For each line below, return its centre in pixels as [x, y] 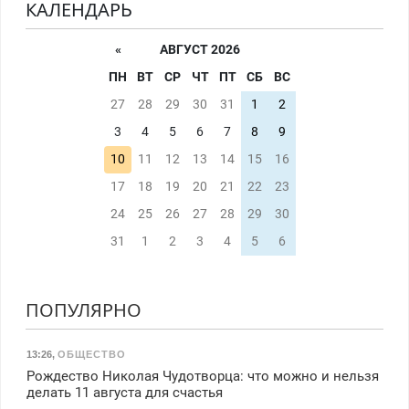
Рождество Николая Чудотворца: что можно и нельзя [202, 377]
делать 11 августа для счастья [124, 393]
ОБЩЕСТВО [91, 355]
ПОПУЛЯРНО [83, 310]
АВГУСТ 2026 [200, 50]
